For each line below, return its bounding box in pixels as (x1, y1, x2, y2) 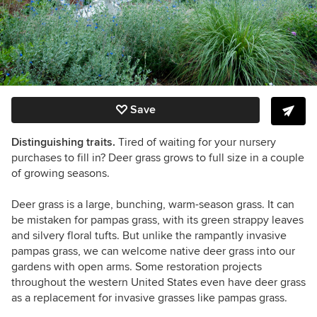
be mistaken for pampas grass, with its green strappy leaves (11, 212, 304, 227)
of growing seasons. (11, 166, 110, 180)
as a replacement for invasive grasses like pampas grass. (11, 290, 287, 305)
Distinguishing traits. (11, 134, 118, 149)
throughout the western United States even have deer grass (11, 275, 306, 289)
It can (267, 197, 294, 212)
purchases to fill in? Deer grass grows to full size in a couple (11, 150, 304, 165)
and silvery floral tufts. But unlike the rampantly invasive (11, 228, 287, 243)
